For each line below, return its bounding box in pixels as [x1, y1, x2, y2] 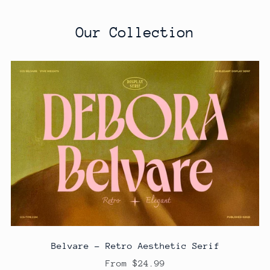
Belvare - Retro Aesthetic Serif [51, 240, 219, 251]
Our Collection [76, 24, 194, 40]
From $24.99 [105, 258, 165, 269]
